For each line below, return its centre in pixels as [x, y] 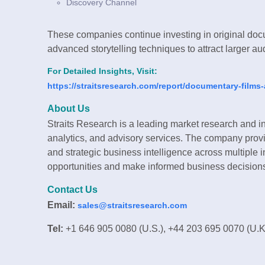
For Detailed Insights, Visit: [102, 72]
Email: [61, 205]
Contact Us [72, 190]
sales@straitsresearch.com [132, 206]
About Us [69, 109]
